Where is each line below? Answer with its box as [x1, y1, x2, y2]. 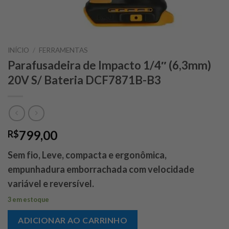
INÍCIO [8, 46, 29, 54]
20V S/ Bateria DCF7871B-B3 [8, 73, 161, 87]
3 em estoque [8, 195, 49, 204]
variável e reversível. [8, 178, 94, 190]
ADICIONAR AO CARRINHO [18, 215, 128, 225]
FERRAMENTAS [39, 46, 88, 54]
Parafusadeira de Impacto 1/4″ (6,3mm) [8, 58, 211, 72]
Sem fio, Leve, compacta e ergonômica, [8, 149, 167, 161]
